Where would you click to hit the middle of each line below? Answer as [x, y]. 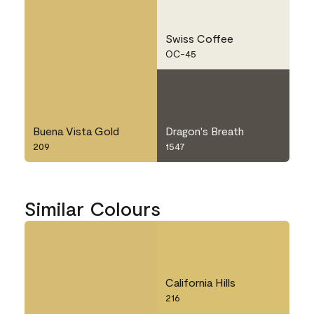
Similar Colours [93, 209]
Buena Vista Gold [76, 131]
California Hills [200, 282]
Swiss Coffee [199, 39]
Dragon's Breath [205, 131]
